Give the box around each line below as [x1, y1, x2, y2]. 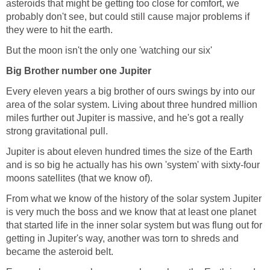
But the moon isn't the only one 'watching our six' [6, 45, 212, 55]
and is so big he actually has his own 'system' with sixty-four [6, 159, 260, 170]
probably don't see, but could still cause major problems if [6, 11, 250, 22]
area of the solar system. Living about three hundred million [6, 99, 257, 110]
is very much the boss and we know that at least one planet [6, 206, 256, 217]
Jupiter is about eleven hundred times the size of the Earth [6, 146, 253, 157]
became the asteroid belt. [6, 246, 113, 257]
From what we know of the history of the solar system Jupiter [6, 193, 262, 204]
